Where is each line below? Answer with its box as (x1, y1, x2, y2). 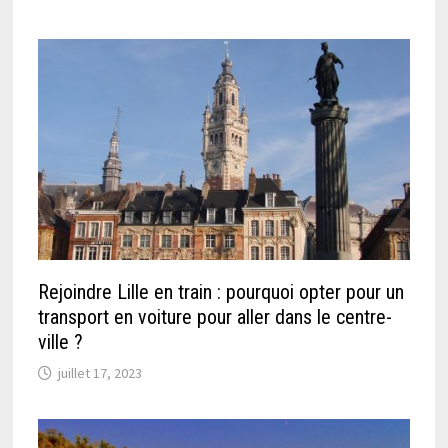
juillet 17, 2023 (58, 364, 143, 383)
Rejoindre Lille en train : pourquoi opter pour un (38, 280, 405, 305)
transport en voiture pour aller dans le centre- (38, 305, 393, 330)
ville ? (38, 330, 84, 355)
